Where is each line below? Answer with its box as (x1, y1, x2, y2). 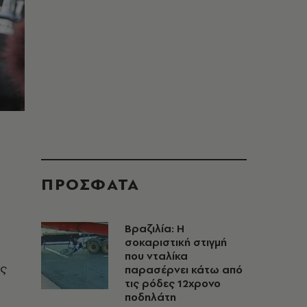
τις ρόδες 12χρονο (125, 276, 221, 291)
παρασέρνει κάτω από (125, 262, 243, 277)
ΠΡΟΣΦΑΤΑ (41, 173, 140, 195)
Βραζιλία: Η (125, 221, 184, 236)
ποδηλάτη (125, 290, 176, 304)
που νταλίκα (125, 249, 188, 263)
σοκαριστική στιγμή (125, 235, 227, 249)
